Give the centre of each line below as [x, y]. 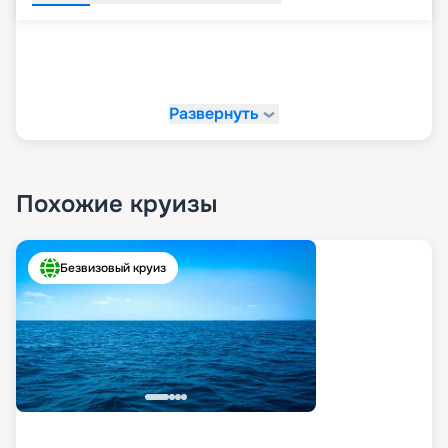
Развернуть [214, 114]
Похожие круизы [116, 204]
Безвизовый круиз [113, 268]
